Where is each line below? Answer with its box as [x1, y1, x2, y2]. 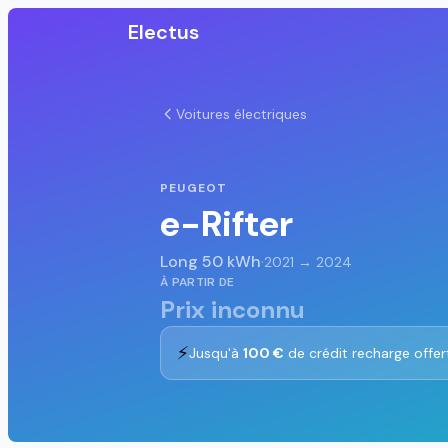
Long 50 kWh [160, 250, 261, 272]
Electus [128, 19, 199, 45]
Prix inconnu [160, 293, 305, 325]
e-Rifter [160, 199, 293, 247]
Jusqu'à [189, 343, 243, 362]
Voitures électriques [176, 105, 307, 123]
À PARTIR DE [160, 273, 235, 290]
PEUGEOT [160, 179, 228, 196]
